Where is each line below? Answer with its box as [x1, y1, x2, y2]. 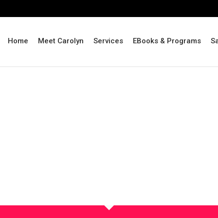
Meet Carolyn [38, 36, 84, 45]
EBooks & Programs [133, 36, 201, 45]
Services [93, 36, 123, 45]
